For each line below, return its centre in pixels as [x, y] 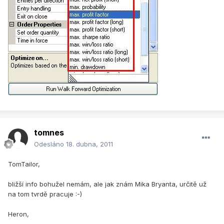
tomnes [49, 133]
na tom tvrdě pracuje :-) [45, 194]
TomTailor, [24, 164]
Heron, [18, 214]
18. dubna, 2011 [89, 144]
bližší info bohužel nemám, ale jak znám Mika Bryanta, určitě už [107, 184]
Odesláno [50, 144]
